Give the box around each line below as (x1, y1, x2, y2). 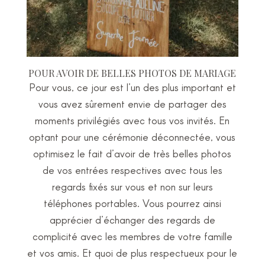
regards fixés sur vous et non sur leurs (51, 180, 213, 192)
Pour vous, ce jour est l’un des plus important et (28, 80, 236, 93)
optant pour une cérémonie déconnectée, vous (29, 130, 236, 143)
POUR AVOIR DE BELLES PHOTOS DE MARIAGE (28, 66, 237, 79)
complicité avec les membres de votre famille (32, 230, 232, 242)
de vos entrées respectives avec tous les (42, 163, 222, 176)
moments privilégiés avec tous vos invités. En (35, 114, 230, 126)
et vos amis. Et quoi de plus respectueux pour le (27, 246, 238, 258)
